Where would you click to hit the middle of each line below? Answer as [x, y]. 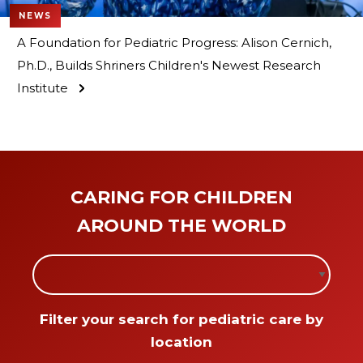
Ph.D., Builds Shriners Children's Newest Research [169, 66]
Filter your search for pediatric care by [181, 320]
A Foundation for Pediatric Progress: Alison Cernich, [174, 43]
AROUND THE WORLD [181, 226]
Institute [43, 88]
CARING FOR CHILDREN [181, 198]
